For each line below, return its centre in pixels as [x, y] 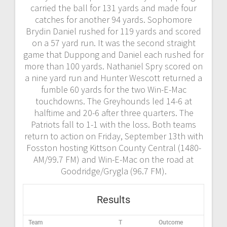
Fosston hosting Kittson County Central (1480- [113, 147]
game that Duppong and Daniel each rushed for [113, 54]
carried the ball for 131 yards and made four [113, 8]
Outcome [171, 222]
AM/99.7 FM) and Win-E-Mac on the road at [113, 159]
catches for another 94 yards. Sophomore [113, 19]
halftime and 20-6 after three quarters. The [113, 112]
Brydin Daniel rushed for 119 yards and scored [113, 31]
